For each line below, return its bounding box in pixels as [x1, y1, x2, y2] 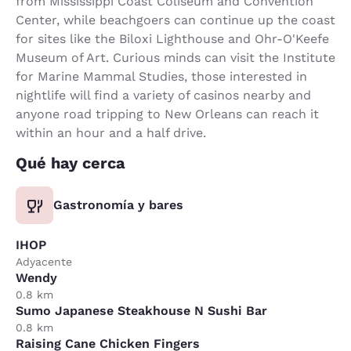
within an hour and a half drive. [16, 125, 206, 140]
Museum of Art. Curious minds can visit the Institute [16, 49, 335, 65]
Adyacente [16, 255, 72, 268]
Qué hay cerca [16, 153, 125, 172]
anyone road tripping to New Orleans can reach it [16, 106, 319, 121]
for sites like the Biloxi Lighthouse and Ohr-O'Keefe [16, 31, 329, 46]
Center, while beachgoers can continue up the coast [16, 12, 335, 27]
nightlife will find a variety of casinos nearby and [16, 87, 311, 103]
